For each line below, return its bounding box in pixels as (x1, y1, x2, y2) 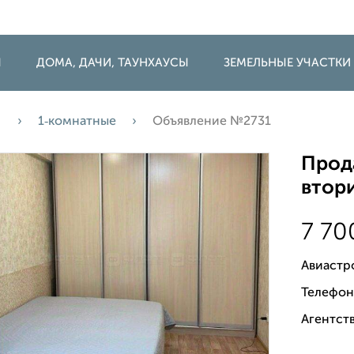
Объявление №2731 (153, 115, 271, 128)
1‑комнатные (38, 115, 116, 128)
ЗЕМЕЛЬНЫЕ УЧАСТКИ (223, 57, 351, 69)
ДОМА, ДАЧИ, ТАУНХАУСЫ (36, 57, 189, 69)
